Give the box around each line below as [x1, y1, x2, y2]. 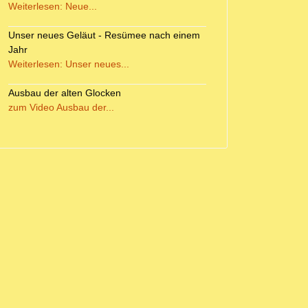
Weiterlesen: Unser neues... [8, 58, 129, 69]
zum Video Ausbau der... [8, 101, 114, 113]
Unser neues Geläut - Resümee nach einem [8, 29, 200, 41]
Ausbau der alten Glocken [8, 87, 121, 98]
